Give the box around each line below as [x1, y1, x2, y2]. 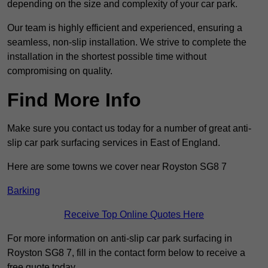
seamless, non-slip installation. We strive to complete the [7, 37, 246, 48]
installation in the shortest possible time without [7, 51, 206, 62]
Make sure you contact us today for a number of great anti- [7, 123, 251, 134]
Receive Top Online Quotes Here [64, 209, 204, 220]
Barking [7, 185, 40, 196]
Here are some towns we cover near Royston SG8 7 [7, 162, 227, 172]
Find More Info [7, 89, 141, 111]
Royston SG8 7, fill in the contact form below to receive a [7, 248, 245, 258]
